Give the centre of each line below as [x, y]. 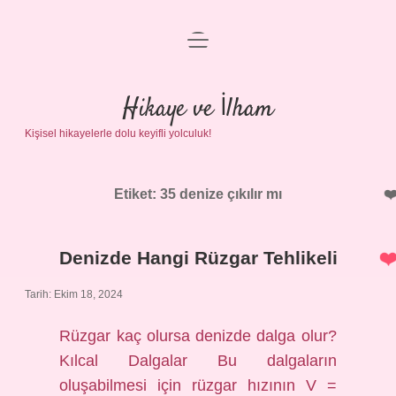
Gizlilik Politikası [198, 93]
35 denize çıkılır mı [221, 194]
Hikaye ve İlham [198, 110]
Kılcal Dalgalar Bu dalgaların [198, 361]
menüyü [212, 38]
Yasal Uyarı [198, 136]
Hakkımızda [198, 178]
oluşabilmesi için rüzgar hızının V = [198, 385]
